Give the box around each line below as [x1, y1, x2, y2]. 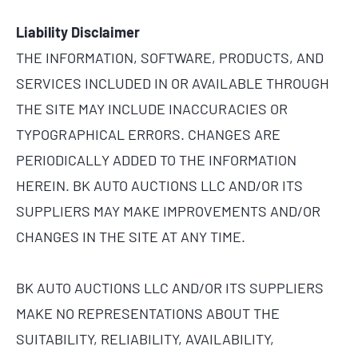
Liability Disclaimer [16, 23, 140, 42]
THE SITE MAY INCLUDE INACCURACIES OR [16, 100, 288, 118]
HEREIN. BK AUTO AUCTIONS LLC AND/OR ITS [16, 177, 303, 195]
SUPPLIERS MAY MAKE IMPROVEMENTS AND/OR [16, 202, 320, 221]
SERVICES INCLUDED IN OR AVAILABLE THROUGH [16, 74, 329, 93]
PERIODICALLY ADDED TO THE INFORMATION [16, 151, 296, 169]
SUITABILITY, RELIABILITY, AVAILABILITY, [16, 329, 274, 348]
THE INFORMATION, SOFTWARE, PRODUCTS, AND [16, 49, 324, 67]
